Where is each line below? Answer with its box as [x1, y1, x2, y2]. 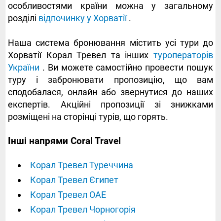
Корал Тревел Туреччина [30, 160, 133, 171]
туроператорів [153, 50, 213, 61]
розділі [8, 13, 38, 24]
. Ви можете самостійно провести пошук [39, 62, 213, 73]
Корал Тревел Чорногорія [30, 204, 136, 215]
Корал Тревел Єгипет [30, 175, 118, 185]
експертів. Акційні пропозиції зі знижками [8, 99, 213, 110]
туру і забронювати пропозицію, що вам [8, 74, 213, 85]
